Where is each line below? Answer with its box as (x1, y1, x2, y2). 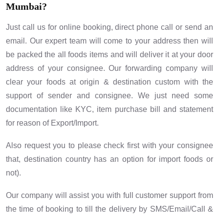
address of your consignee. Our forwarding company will (6, 64, 213, 73)
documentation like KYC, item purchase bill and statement (6, 105, 213, 114)
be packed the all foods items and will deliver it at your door (6, 50, 213, 59)
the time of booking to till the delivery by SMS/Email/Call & (6, 205, 213, 214)
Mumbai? (6, 1, 47, 12)
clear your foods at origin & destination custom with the (6, 78, 213, 87)
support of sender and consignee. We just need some (6, 91, 213, 100)
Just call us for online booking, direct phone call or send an (6, 23, 213, 32)
